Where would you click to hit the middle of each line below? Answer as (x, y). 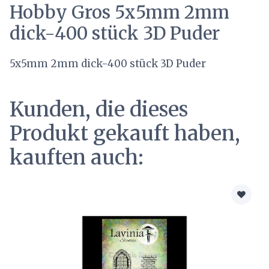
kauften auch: (76, 157)
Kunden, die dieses (98, 109)
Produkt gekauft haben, (125, 133)
